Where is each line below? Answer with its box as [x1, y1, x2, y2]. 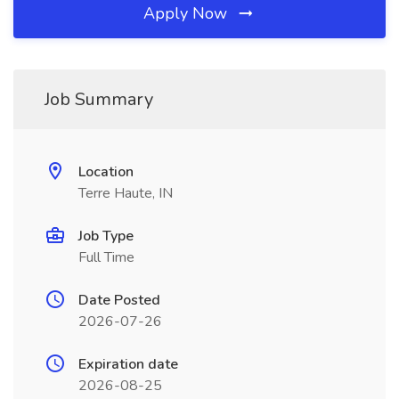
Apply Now [143, 3, 232, 24]
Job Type [78, 226, 134, 246]
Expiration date [78, 354, 178, 374]
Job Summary [45, 87, 153, 111]
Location [78, 162, 134, 182]
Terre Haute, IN [78, 183, 173, 203]
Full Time [78, 248, 134, 267]
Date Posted [78, 290, 160, 310]
